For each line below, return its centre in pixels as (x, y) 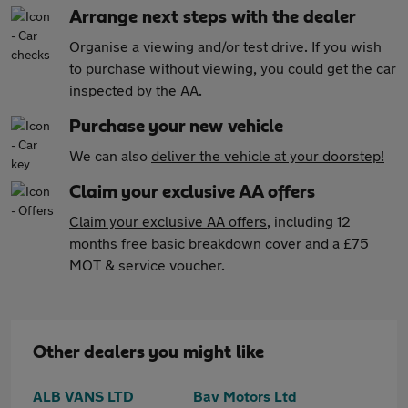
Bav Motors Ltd (245, 396)
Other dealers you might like (148, 352)
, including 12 (309, 221)
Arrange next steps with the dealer (213, 17)
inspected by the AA (134, 90)
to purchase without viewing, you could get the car (233, 68)
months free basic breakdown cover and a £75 (219, 243)
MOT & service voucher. (147, 265)
